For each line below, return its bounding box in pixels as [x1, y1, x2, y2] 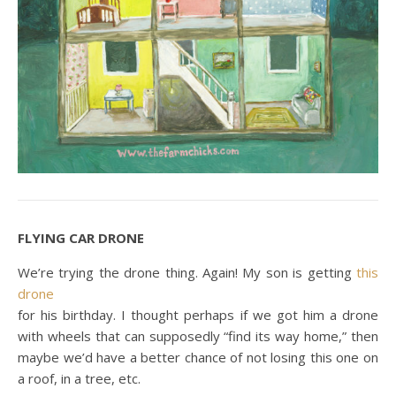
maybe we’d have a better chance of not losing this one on [18, 347, 378, 366]
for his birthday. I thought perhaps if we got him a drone [18, 305, 378, 324]
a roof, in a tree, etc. [18, 369, 141, 387]
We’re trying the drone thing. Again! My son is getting [18, 263, 356, 281]
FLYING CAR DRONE [18, 228, 144, 247]
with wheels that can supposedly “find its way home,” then [18, 326, 378, 345]
